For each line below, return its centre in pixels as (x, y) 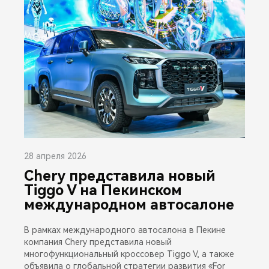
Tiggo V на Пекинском (103, 190)
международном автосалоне (129, 204)
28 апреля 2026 (55, 156)
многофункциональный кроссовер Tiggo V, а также (129, 254)
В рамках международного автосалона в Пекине (125, 230)
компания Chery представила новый (98, 242)
